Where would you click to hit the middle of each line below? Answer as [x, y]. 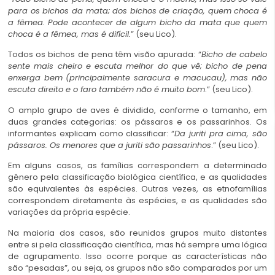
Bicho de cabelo [234, 55]
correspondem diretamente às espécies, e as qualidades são [137, 201]
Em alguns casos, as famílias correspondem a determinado [137, 166]
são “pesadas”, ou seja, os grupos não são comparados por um [137, 268]
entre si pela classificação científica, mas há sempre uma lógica [137, 244]
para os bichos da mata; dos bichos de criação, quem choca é [137, 10]
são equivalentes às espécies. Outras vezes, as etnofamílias [137, 189]
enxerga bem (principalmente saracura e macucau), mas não [137, 78]
